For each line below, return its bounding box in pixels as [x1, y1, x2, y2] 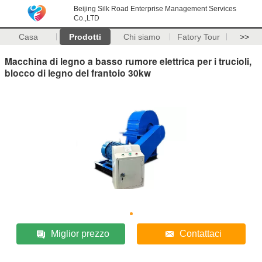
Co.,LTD [74, 14, 99, 22]
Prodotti [68, 32, 101, 42]
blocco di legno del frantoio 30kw [5, 65, 151, 80]
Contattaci [179, 228, 222, 239]
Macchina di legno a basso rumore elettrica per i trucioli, [5, 54, 251, 68]
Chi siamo [123, 32, 160, 42]
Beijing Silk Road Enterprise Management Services [74, 5, 236, 13]
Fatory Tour [177, 32, 220, 42]
